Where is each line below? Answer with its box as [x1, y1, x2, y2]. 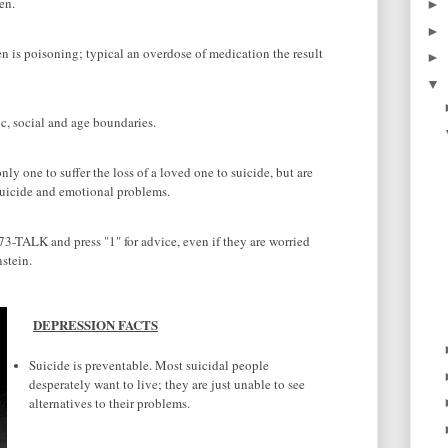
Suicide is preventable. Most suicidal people [29, 356, 269, 375]
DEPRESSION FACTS [33, 315, 158, 335]
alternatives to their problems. [29, 394, 190, 413]
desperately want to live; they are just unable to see [29, 375, 305, 394]
